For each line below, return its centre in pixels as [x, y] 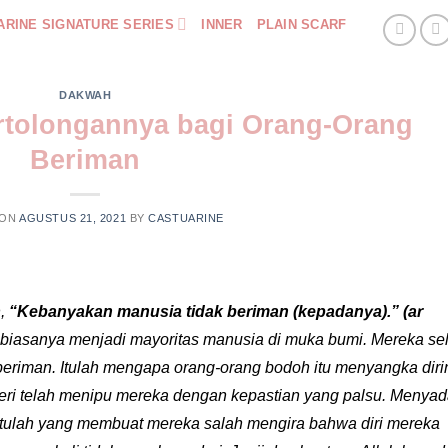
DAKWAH [85, 95]
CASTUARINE [186, 217]
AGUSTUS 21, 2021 [73, 217]
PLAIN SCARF [301, 24]
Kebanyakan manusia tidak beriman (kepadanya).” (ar [220, 311]
